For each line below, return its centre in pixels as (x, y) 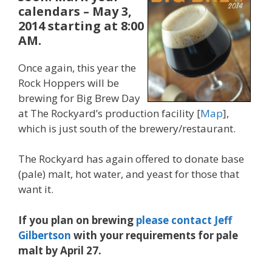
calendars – (55, 11)
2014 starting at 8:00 (81, 25)
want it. (38, 189)
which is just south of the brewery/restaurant (126, 128)
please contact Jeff (184, 220)
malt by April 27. (60, 250)
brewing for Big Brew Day (79, 98)
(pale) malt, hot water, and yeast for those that (129, 174)
